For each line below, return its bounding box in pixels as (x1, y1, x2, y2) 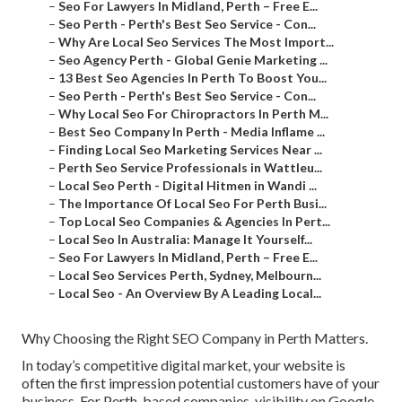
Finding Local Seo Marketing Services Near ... (58, 142, 322, 158)
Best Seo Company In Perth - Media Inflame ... (58, 124, 325, 140)
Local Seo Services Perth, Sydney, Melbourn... (58, 267, 321, 284)
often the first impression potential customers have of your (22, 374, 380, 392)
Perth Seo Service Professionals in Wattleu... (58, 160, 322, 176)
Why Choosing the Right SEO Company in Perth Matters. (22, 329, 368, 347)
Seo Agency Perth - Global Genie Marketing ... (58, 52, 328, 68)
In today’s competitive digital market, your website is (22, 356, 345, 374)
